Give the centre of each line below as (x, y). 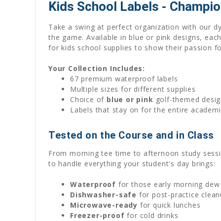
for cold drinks (151, 215)
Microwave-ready (104, 205)
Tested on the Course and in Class (131, 135)
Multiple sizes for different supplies (133, 89)
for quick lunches (169, 205)
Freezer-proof (97, 215)
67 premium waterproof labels (124, 78)
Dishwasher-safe (104, 194)
